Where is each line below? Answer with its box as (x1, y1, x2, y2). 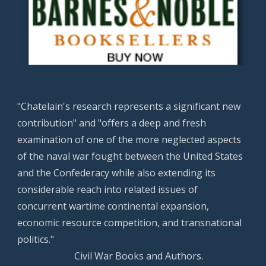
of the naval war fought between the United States (17, 150, 243, 163)
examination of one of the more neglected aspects (17, 133, 242, 146)
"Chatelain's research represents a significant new (17, 100, 241, 113)
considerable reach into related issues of (17, 183, 198, 196)
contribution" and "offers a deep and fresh (17, 116, 207, 129)
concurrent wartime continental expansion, (17, 199, 210, 213)
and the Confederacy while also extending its (17, 166, 216, 179)
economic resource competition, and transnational (17, 216, 242, 229)
